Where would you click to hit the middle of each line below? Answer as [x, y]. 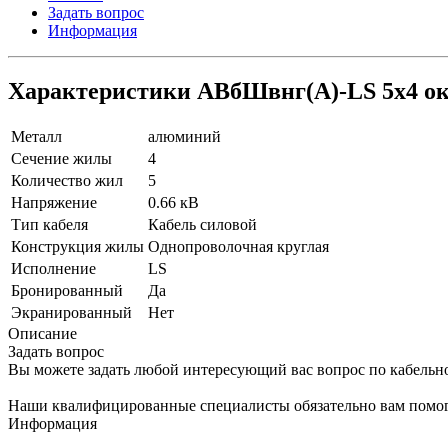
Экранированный [71, 312]
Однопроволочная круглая [238, 246]
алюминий [184, 136]
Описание [42, 333]
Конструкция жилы [77, 246]
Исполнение [53, 268]
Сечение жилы [61, 158]
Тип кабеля [49, 224]
